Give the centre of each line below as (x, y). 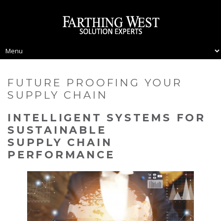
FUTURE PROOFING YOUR (95, 83)
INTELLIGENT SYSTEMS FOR (107, 118)
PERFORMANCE (61, 155)
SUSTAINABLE (57, 130)
